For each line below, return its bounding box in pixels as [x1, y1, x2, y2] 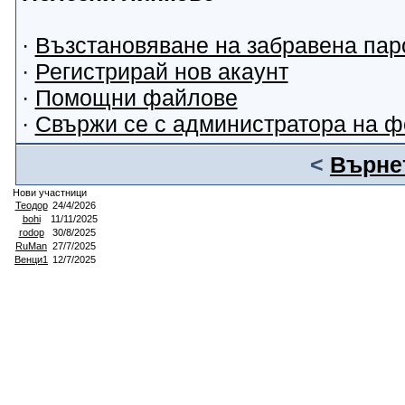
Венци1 [14, 254, 48, 265]
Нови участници [13, 187, 87, 198]
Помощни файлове [34, 85, 238, 110]
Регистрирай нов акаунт [34, 59, 288, 84]
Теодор [14, 200, 48, 211]
